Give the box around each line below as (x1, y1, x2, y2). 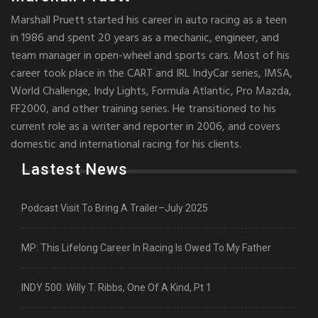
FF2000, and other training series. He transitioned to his (11, 100, 276, 119)
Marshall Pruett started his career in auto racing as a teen (11, 11, 287, 31)
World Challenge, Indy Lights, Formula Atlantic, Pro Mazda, (11, 82, 292, 102)
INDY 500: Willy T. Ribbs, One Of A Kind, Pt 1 (21, 282, 212, 294)
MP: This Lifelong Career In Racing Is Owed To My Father (21, 242, 271, 254)
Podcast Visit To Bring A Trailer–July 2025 (21, 202, 208, 214)
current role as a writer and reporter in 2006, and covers (11, 118, 280, 137)
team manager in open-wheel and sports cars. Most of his (11, 47, 290, 66)
